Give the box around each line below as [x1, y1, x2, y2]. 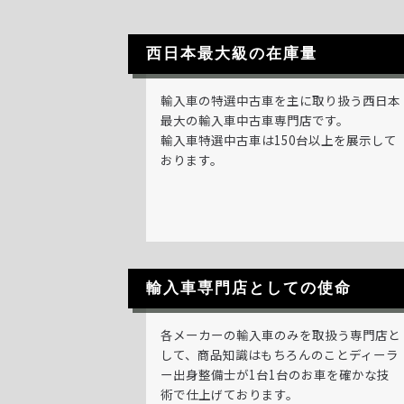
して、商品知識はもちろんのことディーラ [161, 345, 399, 363]
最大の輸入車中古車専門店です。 [161, 111, 350, 129]
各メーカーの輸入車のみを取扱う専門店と [161, 326, 401, 344]
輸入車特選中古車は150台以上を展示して [161, 131, 398, 149]
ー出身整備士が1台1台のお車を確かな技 [161, 365, 390, 383]
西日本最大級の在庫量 [145, 45, 317, 62]
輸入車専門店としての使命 [145, 280, 352, 297]
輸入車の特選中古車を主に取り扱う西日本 [161, 91, 401, 109]
